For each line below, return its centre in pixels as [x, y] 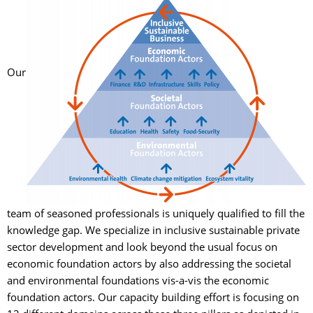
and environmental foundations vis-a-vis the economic [138, 280]
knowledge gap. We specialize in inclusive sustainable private [153, 230]
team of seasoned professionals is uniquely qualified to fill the [156, 213]
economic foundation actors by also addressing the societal [149, 263]
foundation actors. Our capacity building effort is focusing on [153, 297]
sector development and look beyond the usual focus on [142, 247]
